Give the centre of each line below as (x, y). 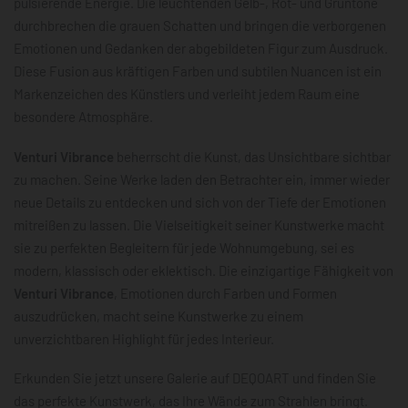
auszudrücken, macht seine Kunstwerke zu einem (158, 316)
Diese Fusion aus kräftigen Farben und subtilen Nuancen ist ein (198, 71)
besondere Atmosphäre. (83, 116)
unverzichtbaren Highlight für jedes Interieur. (144, 338)
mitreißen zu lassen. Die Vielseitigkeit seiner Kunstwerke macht (199, 224)
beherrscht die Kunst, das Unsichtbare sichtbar (252, 156)
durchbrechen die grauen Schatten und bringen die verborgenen (200, 25)
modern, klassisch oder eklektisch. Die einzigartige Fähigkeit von (204, 270)
